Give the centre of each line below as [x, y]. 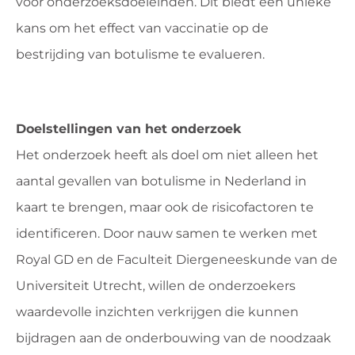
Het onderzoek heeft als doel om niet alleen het [167, 155]
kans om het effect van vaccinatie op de [142, 28]
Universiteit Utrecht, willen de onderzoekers [156, 286]
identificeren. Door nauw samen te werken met [167, 234]
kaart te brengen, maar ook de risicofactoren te [165, 208]
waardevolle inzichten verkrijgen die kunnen [157, 312]
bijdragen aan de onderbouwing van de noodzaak [174, 338]
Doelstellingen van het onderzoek [128, 129]
